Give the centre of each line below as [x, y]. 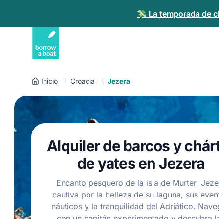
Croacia [83, 81]
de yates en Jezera [141, 163]
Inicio [49, 81]
